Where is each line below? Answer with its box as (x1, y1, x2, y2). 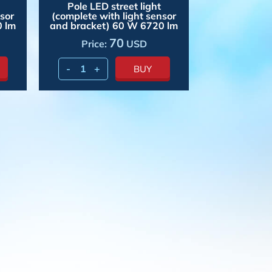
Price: (81, 37, 109, 50)
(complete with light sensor (52, 9, 177, 22)
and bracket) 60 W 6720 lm (50, 19, 178, 32)
